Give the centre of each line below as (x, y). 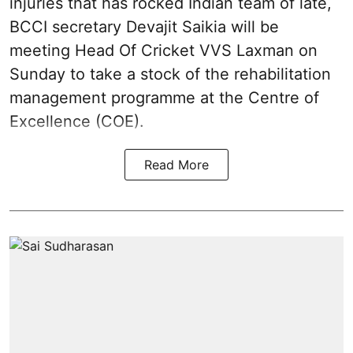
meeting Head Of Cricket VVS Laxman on (163, 50)
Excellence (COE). (77, 121)
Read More (176, 164)
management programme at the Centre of (164, 97)
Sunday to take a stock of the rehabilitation (170, 74)
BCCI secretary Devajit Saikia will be (144, 26)
